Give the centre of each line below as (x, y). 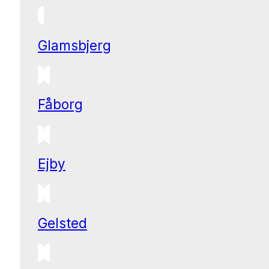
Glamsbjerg (74, 45)
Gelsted (62, 223)
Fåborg (60, 104)
